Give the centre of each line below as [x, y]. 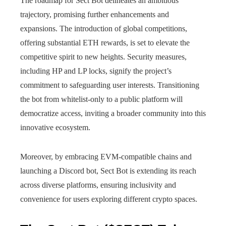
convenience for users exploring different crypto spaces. [109, 199]
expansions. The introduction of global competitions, [104, 29]
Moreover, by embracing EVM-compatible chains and [106, 157]
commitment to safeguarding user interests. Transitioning [110, 85]
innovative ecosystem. [55, 127]
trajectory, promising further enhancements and [95, 14]
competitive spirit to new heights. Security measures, [103, 57]
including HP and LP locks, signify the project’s [96, 71]
